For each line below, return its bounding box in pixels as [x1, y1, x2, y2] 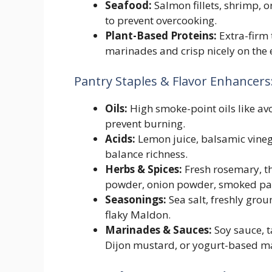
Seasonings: [105, 192, 166, 206]
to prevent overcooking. [105, 13, 217, 28]
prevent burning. [105, 116, 185, 131]
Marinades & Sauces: [105, 222, 212, 237]
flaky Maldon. [105, 207, 171, 222]
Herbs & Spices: [105, 161, 182, 176]
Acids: [105, 131, 135, 146]
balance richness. [105, 146, 188, 161]
